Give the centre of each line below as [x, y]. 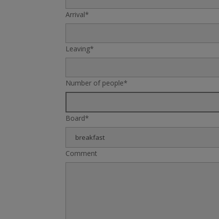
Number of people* [97, 83]
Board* [77, 118]
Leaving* [80, 49]
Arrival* [77, 15]
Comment [82, 153]
